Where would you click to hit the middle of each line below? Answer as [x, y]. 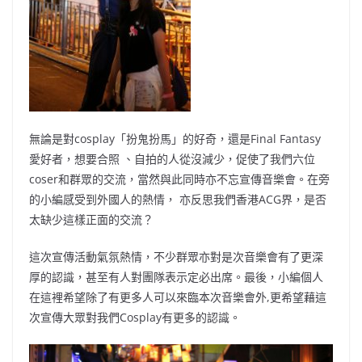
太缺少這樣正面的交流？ [91, 220]
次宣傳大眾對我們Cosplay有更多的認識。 [135, 318]
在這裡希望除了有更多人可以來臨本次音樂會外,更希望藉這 [178, 297]
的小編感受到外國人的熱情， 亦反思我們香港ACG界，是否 [178, 200]
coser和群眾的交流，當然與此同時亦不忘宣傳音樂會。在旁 [179, 179]
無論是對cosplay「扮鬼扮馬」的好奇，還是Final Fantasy [175, 139]
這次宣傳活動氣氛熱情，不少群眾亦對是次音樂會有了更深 [176, 257]
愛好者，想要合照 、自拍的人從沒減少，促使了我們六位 [172, 159]
